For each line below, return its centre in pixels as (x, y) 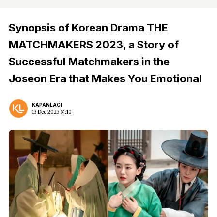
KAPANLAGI (47, 105)
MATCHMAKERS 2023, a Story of (94, 45)
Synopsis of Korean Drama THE (88, 28)
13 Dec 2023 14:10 (52, 112)
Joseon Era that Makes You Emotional (105, 78)
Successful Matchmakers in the (89, 62)
